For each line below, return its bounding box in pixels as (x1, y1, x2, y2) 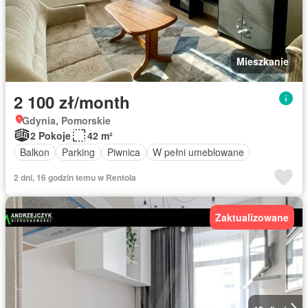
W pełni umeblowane (153, 145, 244, 159)
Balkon (20, 145, 49, 159)
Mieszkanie (236, 54, 289, 68)
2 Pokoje (30, 128, 71, 142)
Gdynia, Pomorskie (22, 113, 111, 127)
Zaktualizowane (215, 210, 289, 224)
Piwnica (107, 145, 140, 159)
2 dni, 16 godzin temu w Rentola (14, 170, 136, 184)
